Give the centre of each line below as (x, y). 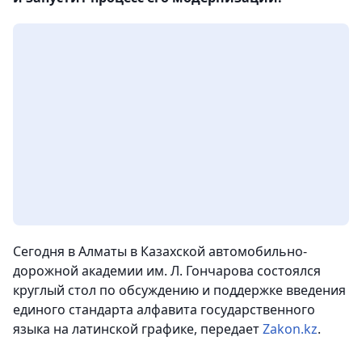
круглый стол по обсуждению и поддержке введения (179, 290)
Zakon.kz (290, 329)
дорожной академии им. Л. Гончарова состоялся (167, 271)
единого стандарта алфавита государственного (164, 310)
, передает (228, 329)
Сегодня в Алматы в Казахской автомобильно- (160, 252)
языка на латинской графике (103, 329)
